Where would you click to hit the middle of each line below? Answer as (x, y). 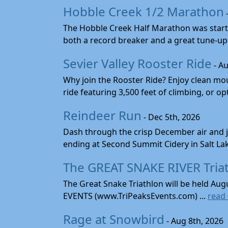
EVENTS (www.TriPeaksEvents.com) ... (135, 196)
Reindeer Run (102, 115)
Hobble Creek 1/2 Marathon (144, 11)
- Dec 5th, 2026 (171, 117)
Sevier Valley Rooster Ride (137, 63)
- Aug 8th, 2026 (194, 221)
